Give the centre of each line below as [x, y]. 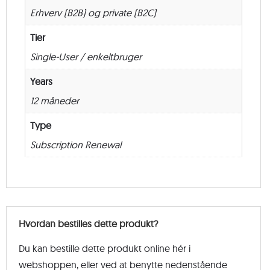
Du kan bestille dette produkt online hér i [105, 248]
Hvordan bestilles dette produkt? [88, 223]
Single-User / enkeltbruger [86, 57]
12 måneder [55, 101]
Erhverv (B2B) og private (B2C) [93, 13]
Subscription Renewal [76, 145]
